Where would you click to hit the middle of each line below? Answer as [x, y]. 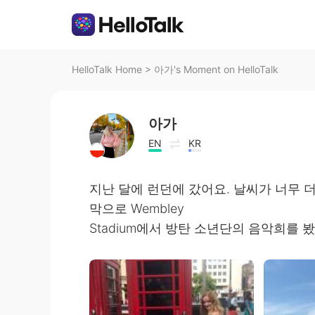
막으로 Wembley [137, 208]
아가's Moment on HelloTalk [216, 69]
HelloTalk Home [107, 69]
